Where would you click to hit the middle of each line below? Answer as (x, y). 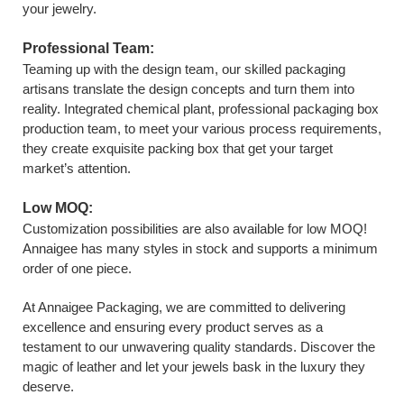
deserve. (48, 386)
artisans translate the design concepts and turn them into (188, 88)
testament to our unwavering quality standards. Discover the (199, 346)
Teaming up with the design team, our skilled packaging (184, 69)
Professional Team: (88, 48)
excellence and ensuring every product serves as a (173, 326)
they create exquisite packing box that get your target (178, 148)
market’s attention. (77, 168)
